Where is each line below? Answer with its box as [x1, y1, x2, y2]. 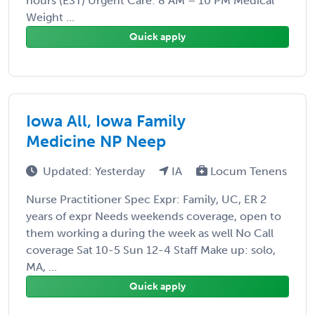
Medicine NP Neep [26, 131, 166, 151]
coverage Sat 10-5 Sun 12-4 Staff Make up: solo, [26, 243, 276, 257]
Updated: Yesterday [43, 164, 148, 178]
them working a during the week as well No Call [26, 226, 274, 240]
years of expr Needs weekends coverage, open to [26, 209, 281, 223]
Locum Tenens [207, 164, 287, 178]
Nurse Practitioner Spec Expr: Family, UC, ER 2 [26, 192, 266, 206]
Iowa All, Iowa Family [26, 110, 186, 131]
